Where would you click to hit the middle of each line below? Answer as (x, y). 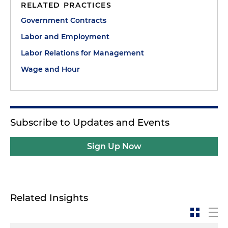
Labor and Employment (65, 37)
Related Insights (49, 198)
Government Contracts (64, 20)
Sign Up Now (114, 146)
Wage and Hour (50, 69)
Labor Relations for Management (82, 53)
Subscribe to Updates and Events (90, 122)
